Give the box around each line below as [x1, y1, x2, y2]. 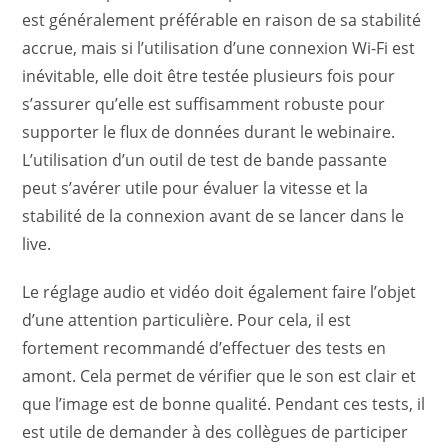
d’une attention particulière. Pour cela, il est [22, 309, 352, 331]
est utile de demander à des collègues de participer [22, 421, 409, 443]
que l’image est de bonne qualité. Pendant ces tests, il [22, 393, 426, 415]
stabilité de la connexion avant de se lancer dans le [22, 205, 405, 227]
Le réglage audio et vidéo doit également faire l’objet [22, 281, 417, 303]
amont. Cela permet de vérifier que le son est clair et [22, 365, 417, 387]
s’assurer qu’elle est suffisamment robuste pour [22, 93, 386, 115]
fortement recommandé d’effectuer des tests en [22, 337, 387, 359]
